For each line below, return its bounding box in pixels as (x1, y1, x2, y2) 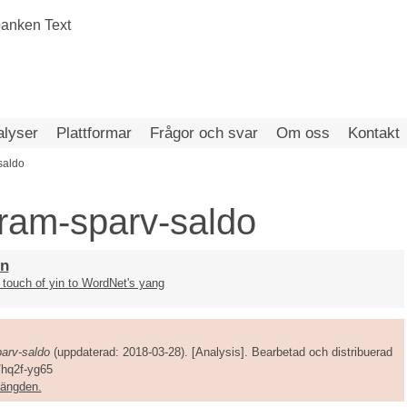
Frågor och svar (150, 124, 258, 142)
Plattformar (56, 124, 132, 142)
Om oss (276, 124, 330, 142)
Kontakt (348, 124, 400, 142)
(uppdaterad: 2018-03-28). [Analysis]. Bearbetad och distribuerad (49, 344, 392, 359)
